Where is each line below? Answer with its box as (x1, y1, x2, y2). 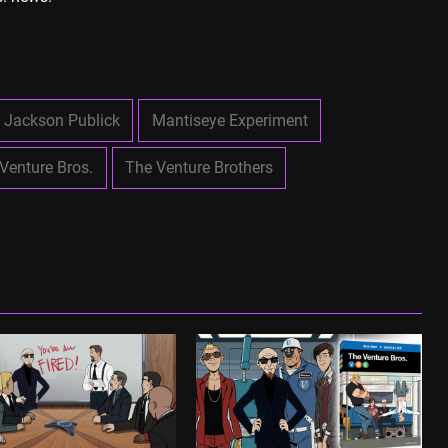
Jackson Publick (4, 110, 121, 130)
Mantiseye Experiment (151, 110, 308, 130)
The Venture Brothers (125, 157, 274, 177)
